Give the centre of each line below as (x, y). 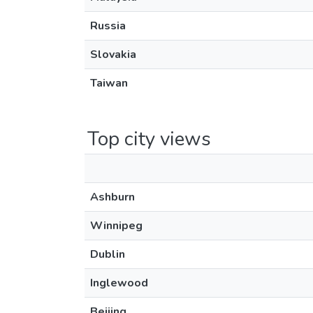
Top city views (149, 139)
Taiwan (109, 83)
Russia (108, 26)
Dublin (108, 254)
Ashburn (112, 197)
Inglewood (119, 283)
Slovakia (113, 54)
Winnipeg (116, 226)
